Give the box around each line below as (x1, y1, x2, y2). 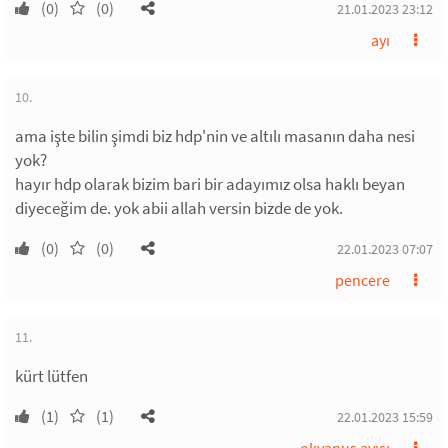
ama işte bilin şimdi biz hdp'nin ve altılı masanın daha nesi (15, 125, 415, 147)
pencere (335, 270, 390, 290)
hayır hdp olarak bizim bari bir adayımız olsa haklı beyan (15, 173, 405, 195)
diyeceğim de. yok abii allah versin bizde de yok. (15, 197, 343, 219)
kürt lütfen (15, 365, 88, 387)
